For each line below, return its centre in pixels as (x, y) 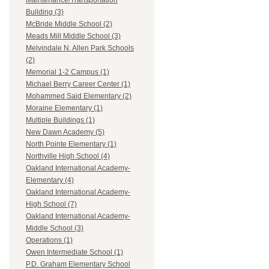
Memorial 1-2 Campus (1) (68, 72)
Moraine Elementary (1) (64, 108)
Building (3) (45, 12)
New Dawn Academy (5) (65, 132)
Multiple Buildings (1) (60, 120)
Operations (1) (49, 240)
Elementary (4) (50, 180)
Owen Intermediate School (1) (74, 252)
